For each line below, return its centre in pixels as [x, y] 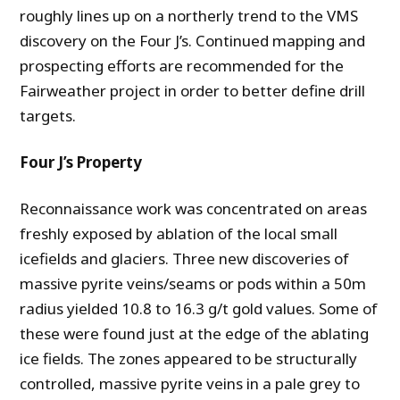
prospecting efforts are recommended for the [182, 66]
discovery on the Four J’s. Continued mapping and [193, 41]
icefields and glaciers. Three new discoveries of [185, 259]
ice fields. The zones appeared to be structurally [189, 359]
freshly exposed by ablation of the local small [179, 234]
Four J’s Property [81, 162]
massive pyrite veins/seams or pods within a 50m [193, 284]
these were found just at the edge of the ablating [195, 334]
